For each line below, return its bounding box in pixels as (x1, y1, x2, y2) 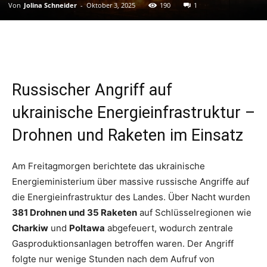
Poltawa (69, 222, 105, 234)
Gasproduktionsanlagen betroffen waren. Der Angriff (12, 237, 234, 249)
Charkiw (12, 222, 48, 234)
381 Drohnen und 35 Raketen (12, 206, 137, 218)
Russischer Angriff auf (12, 80, 172, 100)
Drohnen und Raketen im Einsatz (12, 125, 243, 145)
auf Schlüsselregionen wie (137, 206, 252, 218)
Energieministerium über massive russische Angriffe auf (12, 175, 249, 187)
